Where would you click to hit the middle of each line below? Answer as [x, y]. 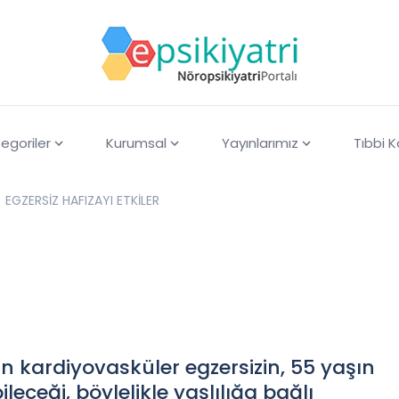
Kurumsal [136, 143]
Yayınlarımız [260, 143]
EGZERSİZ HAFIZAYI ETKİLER [111, 201]
